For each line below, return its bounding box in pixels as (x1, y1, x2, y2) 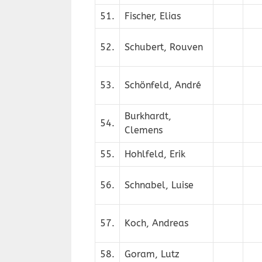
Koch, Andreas (125, 218, 188, 229)
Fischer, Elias (125, 11, 181, 22)
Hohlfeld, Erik (125, 149, 185, 160)
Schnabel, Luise (125, 180, 194, 191)
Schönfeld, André (125, 80, 201, 91)
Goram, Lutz (125, 249, 180, 260)
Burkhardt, (125, 111, 171, 122)
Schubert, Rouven (125, 42, 203, 53)
